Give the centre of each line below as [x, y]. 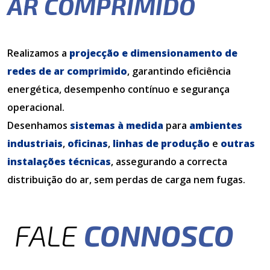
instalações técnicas [59, 162]
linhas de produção [161, 143]
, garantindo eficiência [179, 71]
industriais [35, 143]
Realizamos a [38, 53]
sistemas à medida [117, 125]
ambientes [216, 125]
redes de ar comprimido [67, 71]
